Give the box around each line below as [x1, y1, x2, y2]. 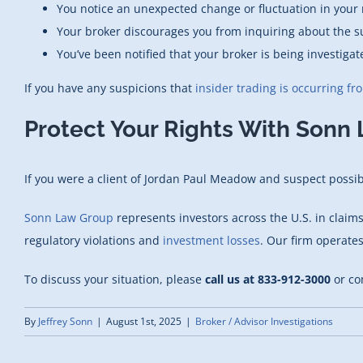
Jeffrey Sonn [38, 314, 92, 328]
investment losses [163, 232, 260, 248]
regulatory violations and [24, 232, 163, 248]
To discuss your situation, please [24, 271, 205, 287]
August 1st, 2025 [106, 314, 181, 328]
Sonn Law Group [24, 209, 113, 225]
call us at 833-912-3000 [205, 271, 331, 287]
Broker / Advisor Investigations [195, 314, 333, 328]
